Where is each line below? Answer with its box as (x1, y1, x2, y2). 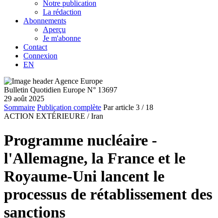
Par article (103, 103, 134, 112)
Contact (23, 43, 47, 52)
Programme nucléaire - (4, 131, 157, 149)
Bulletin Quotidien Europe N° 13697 (4, 86, 117, 94)
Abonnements (23, 17, 66, 25)
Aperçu (43, 25, 66, 34)
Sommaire (4, 103, 35, 112)
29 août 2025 (4, 94, 44, 103)
